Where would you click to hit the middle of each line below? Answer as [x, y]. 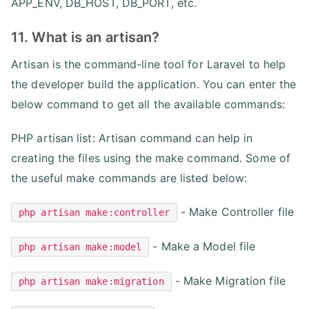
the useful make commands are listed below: [129, 178]
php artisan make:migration [91, 281]
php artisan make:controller [94, 212]
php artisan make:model [80, 247]
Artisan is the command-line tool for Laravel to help [149, 64]
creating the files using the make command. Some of [151, 158]
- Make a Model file [202, 246]
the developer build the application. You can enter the [154, 84]
